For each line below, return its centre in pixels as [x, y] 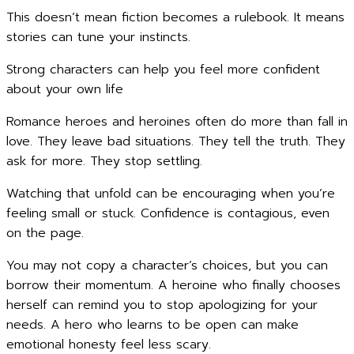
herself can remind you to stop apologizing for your [162, 305]
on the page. [45, 233]
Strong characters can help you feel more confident [163, 70]
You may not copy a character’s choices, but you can [167, 265]
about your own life [65, 89]
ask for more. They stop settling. [104, 161]
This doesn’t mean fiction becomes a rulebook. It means [175, 17]
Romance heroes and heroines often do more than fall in [177, 122]
